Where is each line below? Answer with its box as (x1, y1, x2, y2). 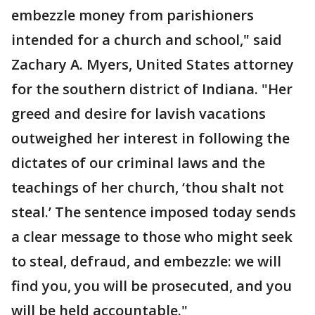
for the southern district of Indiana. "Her (11, 79, 292, 99)
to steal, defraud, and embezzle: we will (11, 252, 281, 271)
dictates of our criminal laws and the (11, 153, 265, 173)
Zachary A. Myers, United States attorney (11, 55, 294, 75)
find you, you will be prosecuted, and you (11, 276, 292, 296)
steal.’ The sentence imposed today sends (11, 202, 296, 222)
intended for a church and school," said (11, 30, 282, 50)
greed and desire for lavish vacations (11, 104, 266, 124)
